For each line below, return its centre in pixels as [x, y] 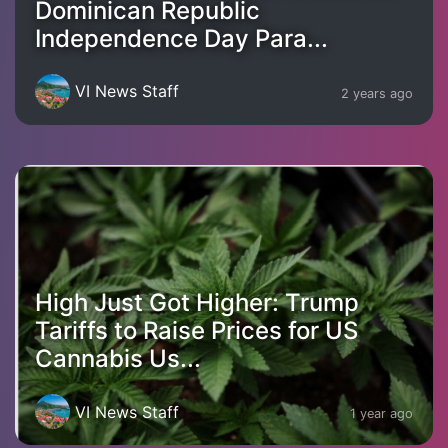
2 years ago [377, 93]
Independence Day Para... [181, 38]
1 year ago [381, 413]
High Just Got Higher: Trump [197, 303]
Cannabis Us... [118, 359]
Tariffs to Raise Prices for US [196, 331]
